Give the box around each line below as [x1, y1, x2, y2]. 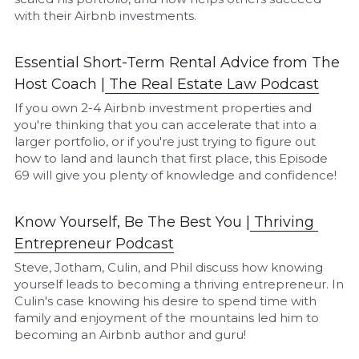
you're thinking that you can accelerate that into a [14, 116, 317, 132]
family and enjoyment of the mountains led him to [14, 309, 320, 325]
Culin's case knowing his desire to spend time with [14, 292, 317, 309]
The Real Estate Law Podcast [109, 75, 320, 93]
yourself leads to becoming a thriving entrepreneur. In [14, 276, 345, 292]
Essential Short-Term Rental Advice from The [14, 53, 341, 71]
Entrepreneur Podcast [14, 234, 175, 252]
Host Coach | [14, 75, 106, 93]
